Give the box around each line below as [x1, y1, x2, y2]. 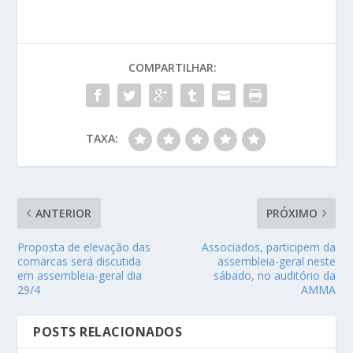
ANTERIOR [35, 205, 92, 221]
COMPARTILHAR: [128, 59, 217, 75]
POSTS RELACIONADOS [33, 322, 183, 340]
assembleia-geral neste [217, 253, 336, 269]
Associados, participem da [201, 239, 336, 255]
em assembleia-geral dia [17, 267, 143, 283]
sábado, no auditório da [213, 267, 336, 283]
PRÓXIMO [266, 205, 318, 221]
